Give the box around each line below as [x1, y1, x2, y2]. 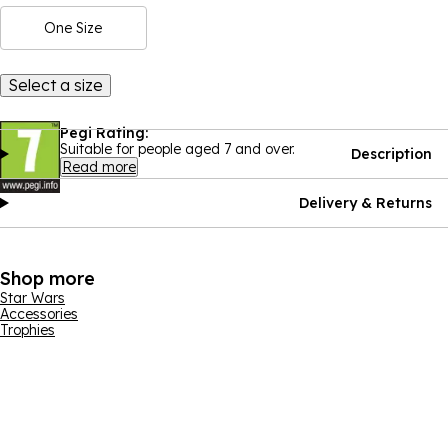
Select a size [8, 75, 103, 95]
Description [351, 145, 432, 163]
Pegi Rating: [60, 124, 148, 142]
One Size [44, 19, 103, 37]
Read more [62, 158, 136, 176]
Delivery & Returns [299, 194, 432, 212]
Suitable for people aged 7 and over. [60, 140, 295, 158]
